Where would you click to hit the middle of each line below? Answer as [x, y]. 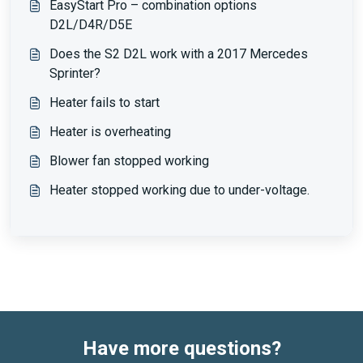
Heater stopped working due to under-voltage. [179, 190]
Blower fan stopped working [129, 161]
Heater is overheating [110, 132]
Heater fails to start [105, 102]
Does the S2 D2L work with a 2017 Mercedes [179, 54]
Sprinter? [75, 73]
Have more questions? [181, 348]
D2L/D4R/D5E [91, 25]
